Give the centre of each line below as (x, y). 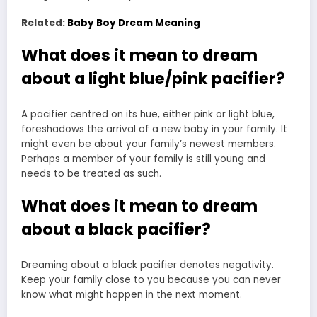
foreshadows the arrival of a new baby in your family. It (154, 129)
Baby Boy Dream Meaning (134, 23)
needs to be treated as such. (91, 173)
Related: (44, 23)
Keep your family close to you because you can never (151, 279)
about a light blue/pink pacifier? (153, 79)
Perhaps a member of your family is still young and (143, 158)
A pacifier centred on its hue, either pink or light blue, (148, 114)
